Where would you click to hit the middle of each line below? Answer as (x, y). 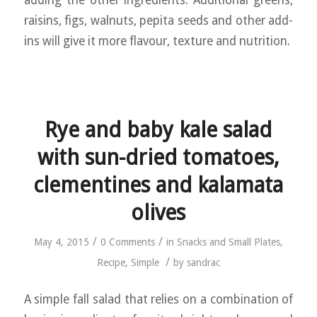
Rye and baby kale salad (158, 130)
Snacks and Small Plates (228, 242)
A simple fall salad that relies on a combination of (158, 299)
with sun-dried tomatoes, (158, 158)
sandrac (203, 263)
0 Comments (127, 242)
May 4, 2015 (61, 242)
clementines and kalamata (158, 185)
